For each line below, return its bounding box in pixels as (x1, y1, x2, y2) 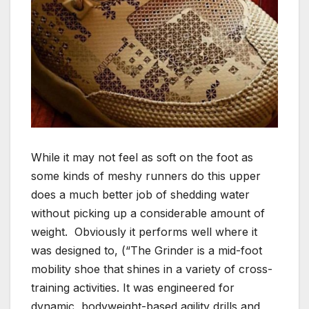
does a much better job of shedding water (31, 187, 250, 201)
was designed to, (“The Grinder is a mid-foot (31, 243, 262, 257)
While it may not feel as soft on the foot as (31, 150, 253, 164)
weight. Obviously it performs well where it (31, 224, 257, 239)
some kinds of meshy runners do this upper (31, 168, 261, 183)
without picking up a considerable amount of (31, 206, 265, 220)
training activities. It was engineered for (31, 280, 235, 295)
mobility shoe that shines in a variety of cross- (31, 261, 272, 276)
